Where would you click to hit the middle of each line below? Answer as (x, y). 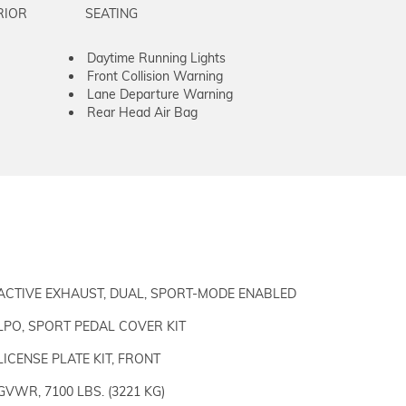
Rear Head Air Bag (142, 112)
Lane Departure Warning (160, 94)
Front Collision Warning (155, 76)
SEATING (111, 14)
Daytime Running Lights (156, 58)
